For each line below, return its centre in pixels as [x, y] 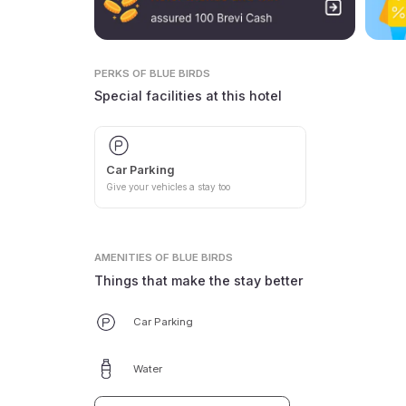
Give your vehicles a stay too [168, 187]
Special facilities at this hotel [188, 96]
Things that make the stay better [199, 280]
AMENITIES [124, 257]
